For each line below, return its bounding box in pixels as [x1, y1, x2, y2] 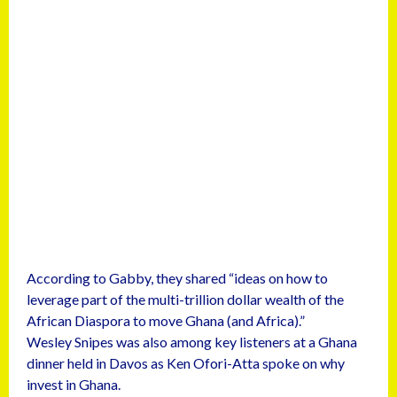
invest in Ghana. [27, 376, 121, 393]
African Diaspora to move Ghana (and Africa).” [27, 312, 305, 330]
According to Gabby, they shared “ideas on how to [27, 269, 328, 287]
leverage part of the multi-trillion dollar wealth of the [27, 291, 344, 308]
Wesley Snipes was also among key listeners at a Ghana [27, 333, 357, 351]
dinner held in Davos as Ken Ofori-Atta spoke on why [27, 354, 345, 372]
